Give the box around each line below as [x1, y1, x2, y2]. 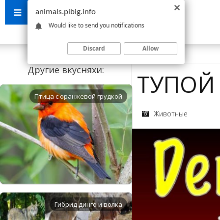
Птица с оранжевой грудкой [34, 92, 122, 101]
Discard [83, 44, 105, 53]
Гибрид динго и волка [54, 199, 122, 209]
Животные [153, 109, 188, 118]
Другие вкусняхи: [27, 64, 105, 76]
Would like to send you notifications [49, 21, 144, 29]
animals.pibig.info [35, 8, 96, 16]
